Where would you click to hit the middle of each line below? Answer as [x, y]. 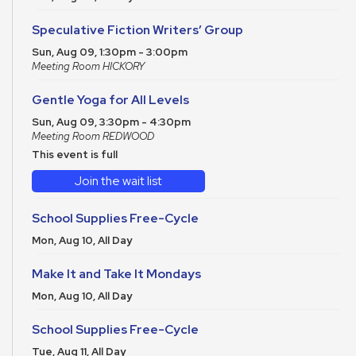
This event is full [75, 155]
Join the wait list [119, 181]
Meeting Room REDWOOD [93, 137]
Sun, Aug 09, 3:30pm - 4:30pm [111, 122]
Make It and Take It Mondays [116, 274]
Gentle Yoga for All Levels [110, 100]
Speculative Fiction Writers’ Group [137, 30]
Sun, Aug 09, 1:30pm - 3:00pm [110, 52]
